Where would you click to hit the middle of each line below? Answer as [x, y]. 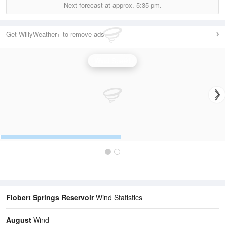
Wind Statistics [118, 198]
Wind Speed [113, 61]
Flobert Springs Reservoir [50, 198]
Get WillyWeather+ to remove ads [55, 34]
